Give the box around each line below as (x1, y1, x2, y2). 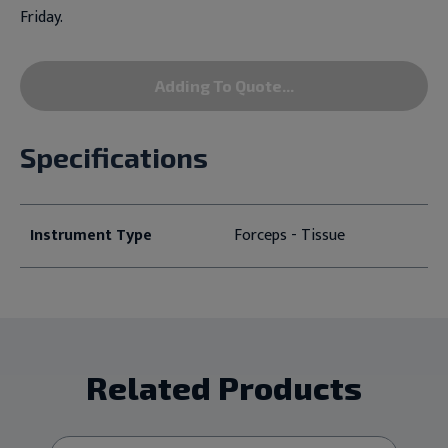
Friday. (19, 4, 63, 31)
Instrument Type (29, 222, 152, 249)
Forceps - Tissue (233, 222, 345, 249)
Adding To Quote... (154, 76, 294, 95)
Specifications (19, 140, 208, 174)
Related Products (86, 368, 362, 406)
